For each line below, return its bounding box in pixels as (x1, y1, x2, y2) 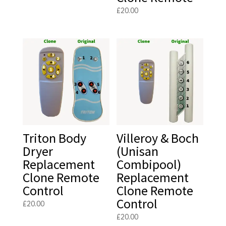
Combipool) (117, 155, 182, 173)
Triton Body (22, 129, 86, 146)
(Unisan (117, 142, 159, 159)
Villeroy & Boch (117, 129, 199, 146)
